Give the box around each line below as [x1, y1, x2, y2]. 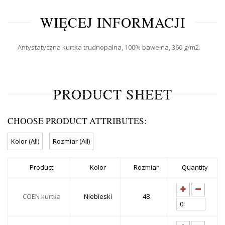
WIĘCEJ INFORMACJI [40, 12, 185, 32]
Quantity [181, 162, 208, 172]
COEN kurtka [22, 191, 61, 201]
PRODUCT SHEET [53, 84, 172, 103]
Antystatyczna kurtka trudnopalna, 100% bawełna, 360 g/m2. [18, 42, 200, 52]
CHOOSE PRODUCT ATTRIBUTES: [8, 115, 147, 127]
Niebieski [83, 191, 112, 201]
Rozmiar [134, 162, 159, 172]
